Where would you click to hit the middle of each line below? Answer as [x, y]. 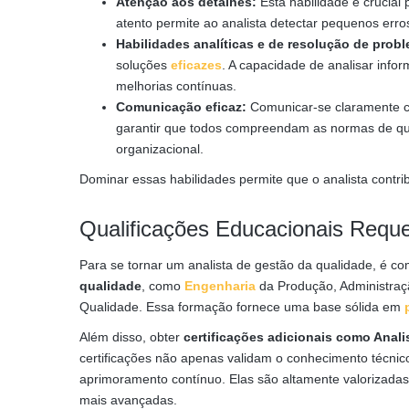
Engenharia [220, 285]
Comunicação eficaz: [181, 106]
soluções [143, 64]
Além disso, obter [131, 336]
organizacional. [160, 148]
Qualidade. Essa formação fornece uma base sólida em [242, 306]
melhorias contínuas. [176, 85]
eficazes [196, 64]
